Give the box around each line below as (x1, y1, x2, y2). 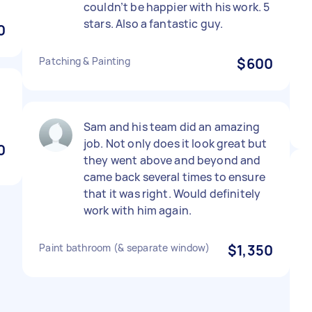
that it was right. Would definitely (84, 186, 261, 201)
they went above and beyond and (84, 153, 261, 168)
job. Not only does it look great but (84, 136, 267, 151)
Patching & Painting (39, 54, 130, 68)
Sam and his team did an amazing (84, 119, 260, 134)
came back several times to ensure (84, 169, 265, 185)
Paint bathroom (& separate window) (39, 241, 210, 254)
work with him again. (84, 203, 192, 218)
